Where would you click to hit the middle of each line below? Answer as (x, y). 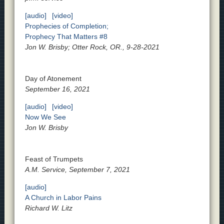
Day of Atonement (53, 79)
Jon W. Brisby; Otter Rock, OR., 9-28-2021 (92, 47)
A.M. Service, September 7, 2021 (77, 170)
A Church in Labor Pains (63, 198)
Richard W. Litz (48, 208)
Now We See (45, 117)
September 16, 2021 (57, 89)
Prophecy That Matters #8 (66, 37)
